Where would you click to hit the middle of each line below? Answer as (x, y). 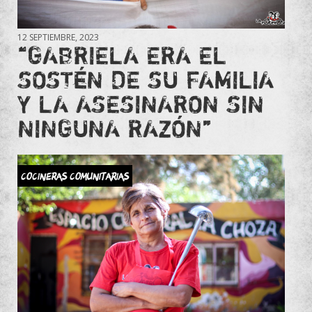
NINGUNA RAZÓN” (115, 128)
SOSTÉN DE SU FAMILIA (146, 79)
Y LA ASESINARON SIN (141, 103)
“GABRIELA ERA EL (122, 55)
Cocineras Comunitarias (75, 175)
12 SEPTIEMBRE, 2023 (58, 37)
